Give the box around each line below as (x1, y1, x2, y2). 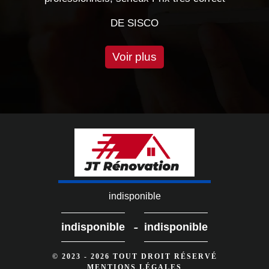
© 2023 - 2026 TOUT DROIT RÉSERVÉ (52, 252, 217, 261)
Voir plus (112, 50, 157, 63)
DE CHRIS (190, 17, 238, 29)
